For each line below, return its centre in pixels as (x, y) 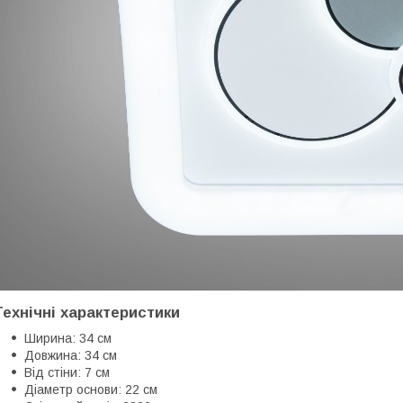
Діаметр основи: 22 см (91, 390)
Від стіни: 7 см (67, 372)
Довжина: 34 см (71, 355)
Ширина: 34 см (68, 338)
